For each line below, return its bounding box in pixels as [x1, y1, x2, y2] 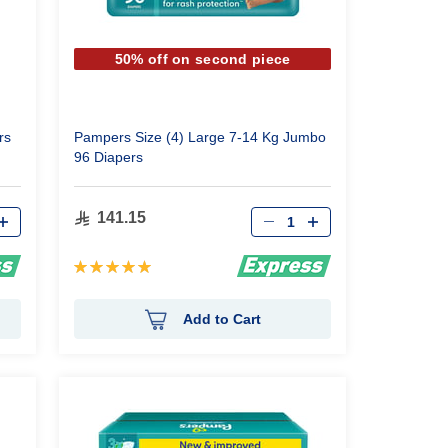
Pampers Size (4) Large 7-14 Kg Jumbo [74, 129, 327, 145]
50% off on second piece [114, 51, 291, 67]
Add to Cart [182, 310, 261, 327]
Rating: [73, 256, 125, 273]
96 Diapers [74, 149, 144, 165]
